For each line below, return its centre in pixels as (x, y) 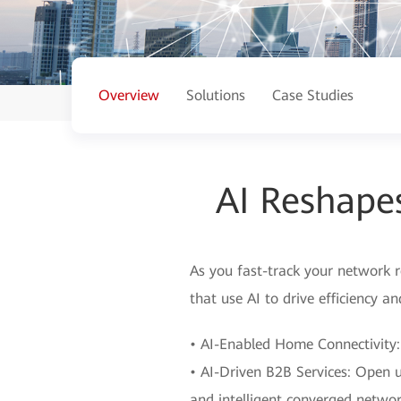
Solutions (216, 95)
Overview (129, 95)
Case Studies (313, 95)
